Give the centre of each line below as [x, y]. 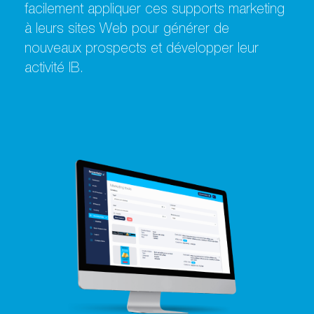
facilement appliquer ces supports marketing [155, 11]
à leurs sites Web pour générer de [127, 30]
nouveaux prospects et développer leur [142, 50]
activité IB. [54, 70]
